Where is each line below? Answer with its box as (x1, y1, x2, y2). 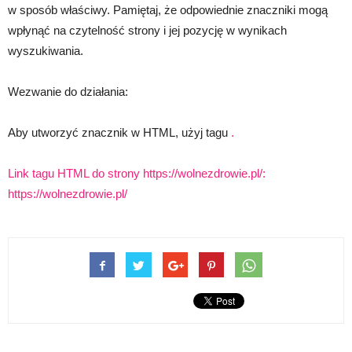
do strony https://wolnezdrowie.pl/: (92, 167, 266, 180)
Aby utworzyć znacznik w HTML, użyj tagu (8, 126, 231, 139)
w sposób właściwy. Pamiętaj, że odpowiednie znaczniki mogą (8, 3, 328, 16)
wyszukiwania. (8, 44, 83, 57)
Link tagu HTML (8, 167, 92, 180)
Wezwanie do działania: (8, 85, 128, 98)
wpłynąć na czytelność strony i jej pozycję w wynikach (8, 24, 287, 37)
